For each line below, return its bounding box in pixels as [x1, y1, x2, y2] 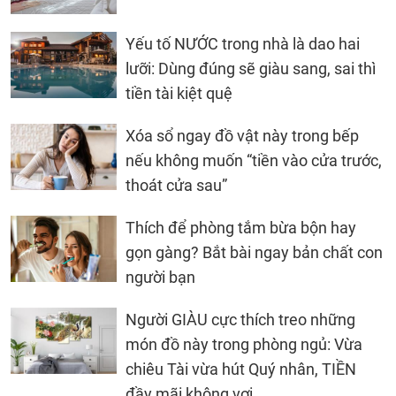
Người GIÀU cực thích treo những [126, 309, 355, 329]
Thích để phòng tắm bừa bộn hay [126, 217, 356, 237]
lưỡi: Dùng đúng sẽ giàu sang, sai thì [126, 58, 376, 78]
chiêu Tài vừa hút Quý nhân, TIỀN [126, 359, 356, 378]
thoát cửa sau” [126, 175, 227, 194]
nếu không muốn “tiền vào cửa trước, [126, 150, 382, 170]
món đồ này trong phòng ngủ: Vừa [126, 334, 362, 354]
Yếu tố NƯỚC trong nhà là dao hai [126, 34, 360, 53]
